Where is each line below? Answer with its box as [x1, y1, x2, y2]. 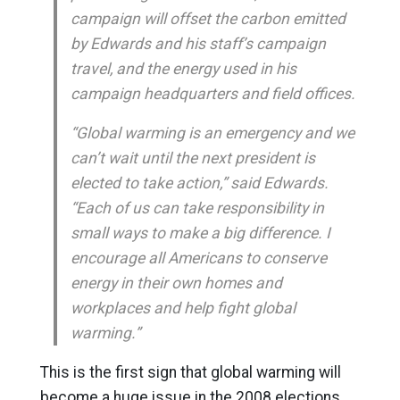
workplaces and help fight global [70, 299, 296, 317]
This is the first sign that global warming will [39, 363, 341, 381]
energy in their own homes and [70, 274, 282, 292]
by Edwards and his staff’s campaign [70, 35, 326, 53]
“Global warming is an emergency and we [70, 124, 354, 142]
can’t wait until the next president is [70, 149, 315, 167]
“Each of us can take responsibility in [70, 199, 324, 217]
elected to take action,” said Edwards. [70, 174, 329, 192]
